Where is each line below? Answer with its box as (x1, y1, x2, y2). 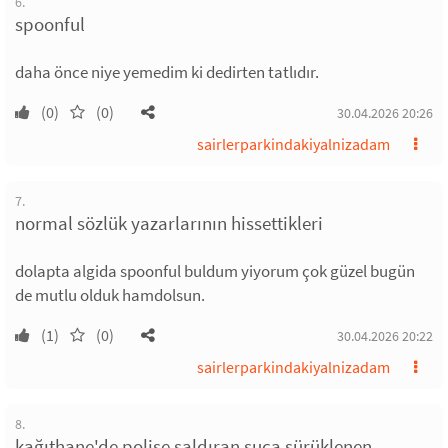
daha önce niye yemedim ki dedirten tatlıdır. (15, 60, 319, 83)
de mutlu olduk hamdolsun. (15, 283, 205, 306)
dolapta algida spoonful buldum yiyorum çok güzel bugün (15, 259, 415, 282)
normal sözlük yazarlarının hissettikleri (15, 210, 323, 235)
